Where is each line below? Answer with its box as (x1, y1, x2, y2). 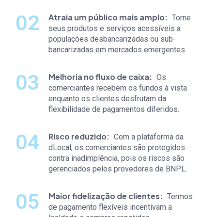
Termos (167, 192, 193, 201)
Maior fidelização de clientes (48, 191, 160, 201)
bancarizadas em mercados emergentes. (48, 45, 186, 54)
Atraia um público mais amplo (48, 12, 165, 22)
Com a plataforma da (114, 132, 184, 142)
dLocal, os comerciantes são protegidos (48, 143, 185, 153)
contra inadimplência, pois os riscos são (48, 154, 185, 163)
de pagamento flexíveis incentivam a (48, 202, 172, 212)
